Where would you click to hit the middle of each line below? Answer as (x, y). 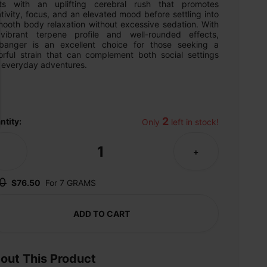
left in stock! (194, 122)
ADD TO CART (101, 213)
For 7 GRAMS (71, 182)
